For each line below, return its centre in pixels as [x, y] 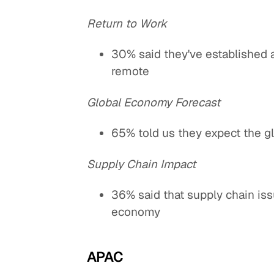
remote [131, 72]
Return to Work [127, 23]
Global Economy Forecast [154, 102]
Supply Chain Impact [142, 164]
